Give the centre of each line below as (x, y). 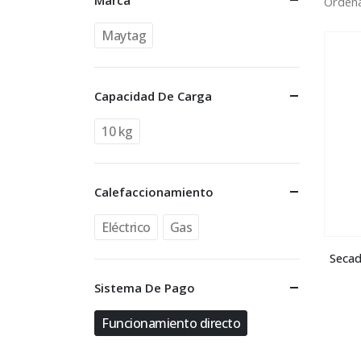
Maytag (124, 35)
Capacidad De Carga (153, 96)
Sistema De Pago (145, 288)
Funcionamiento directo (171, 323)
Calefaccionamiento (154, 192)
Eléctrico (126, 227)
